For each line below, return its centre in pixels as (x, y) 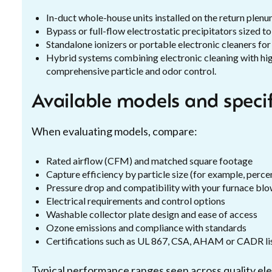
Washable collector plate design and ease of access (152, 214)
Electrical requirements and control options (136, 201)
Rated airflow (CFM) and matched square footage (149, 161)
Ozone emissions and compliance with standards (146, 227)
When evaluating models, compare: (114, 131)
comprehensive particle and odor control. (131, 71)
